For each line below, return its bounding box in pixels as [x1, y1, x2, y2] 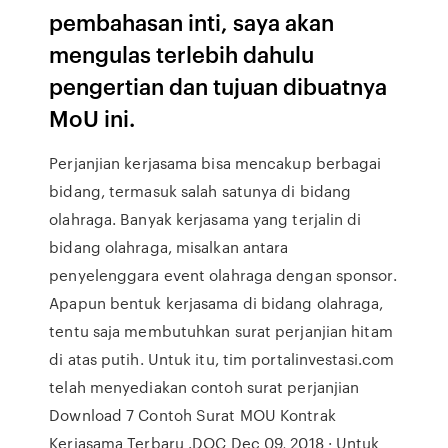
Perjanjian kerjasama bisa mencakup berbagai [49, 152, 382, 174]
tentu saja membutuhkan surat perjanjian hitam [49, 320, 393, 342]
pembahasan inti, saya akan [49, 6, 335, 37]
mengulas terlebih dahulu [49, 38, 315, 69]
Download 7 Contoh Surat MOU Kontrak [49, 404, 336, 426]
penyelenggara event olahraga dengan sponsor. [49, 264, 397, 286]
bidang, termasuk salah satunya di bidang [49, 180, 352, 202]
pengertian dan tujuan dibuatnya [49, 70, 388, 101]
